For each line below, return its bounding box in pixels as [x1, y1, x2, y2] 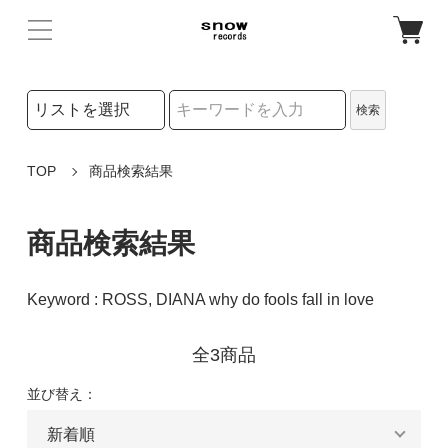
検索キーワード [25, 131, 124, 147]
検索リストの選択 [25, 91, 138, 107]
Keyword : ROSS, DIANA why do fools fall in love [26, 290, 374, 308]
